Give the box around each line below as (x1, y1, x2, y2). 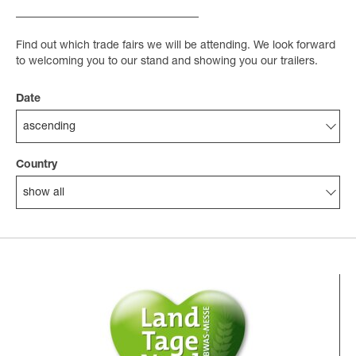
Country (16, 159, 57, 171)
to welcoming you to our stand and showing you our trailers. (16, 56, 318, 68)
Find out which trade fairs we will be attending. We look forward (16, 40, 335, 52)
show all (23, 187, 64, 199)
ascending (23, 121, 75, 133)
